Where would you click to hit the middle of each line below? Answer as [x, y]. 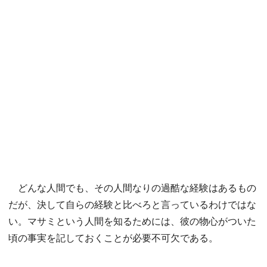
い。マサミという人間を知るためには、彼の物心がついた [132, 221]
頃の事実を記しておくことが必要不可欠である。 [113, 238]
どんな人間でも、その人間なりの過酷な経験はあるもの [132, 188]
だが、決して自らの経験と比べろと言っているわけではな [132, 204]
